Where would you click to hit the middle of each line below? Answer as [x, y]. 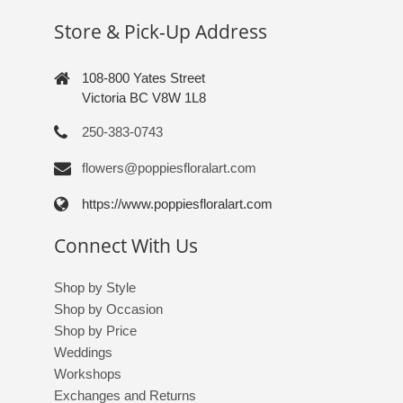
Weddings [83, 353]
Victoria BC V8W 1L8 [143, 97]
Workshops [87, 374]
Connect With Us [125, 246]
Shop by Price [95, 331]
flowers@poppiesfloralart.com [169, 167]
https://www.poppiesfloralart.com [177, 203]
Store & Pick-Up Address [160, 31]
